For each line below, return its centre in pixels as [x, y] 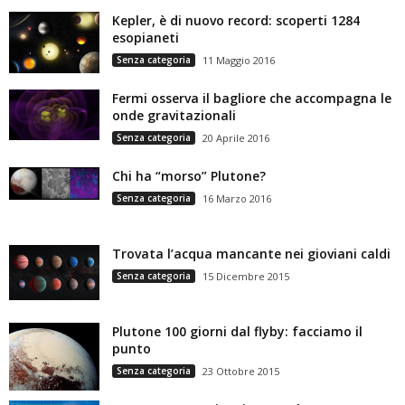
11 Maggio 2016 [239, 60]
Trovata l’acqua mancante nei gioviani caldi [251, 254]
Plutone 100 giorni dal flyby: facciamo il [237, 331]
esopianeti [146, 38]
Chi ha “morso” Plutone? [189, 176]
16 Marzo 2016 [237, 198]
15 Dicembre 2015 [246, 276]
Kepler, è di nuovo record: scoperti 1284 [236, 20]
